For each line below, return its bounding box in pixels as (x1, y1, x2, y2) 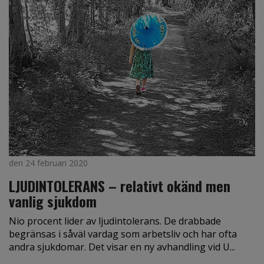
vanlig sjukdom (9, 190, 97, 212)
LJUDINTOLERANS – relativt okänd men (9, 174, 230, 196)
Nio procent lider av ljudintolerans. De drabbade (9, 214, 221, 227)
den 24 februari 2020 (9, 157, 88, 169)
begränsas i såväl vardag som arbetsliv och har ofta (9, 227, 237, 240)
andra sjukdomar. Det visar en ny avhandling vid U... (9, 240, 235, 253)
